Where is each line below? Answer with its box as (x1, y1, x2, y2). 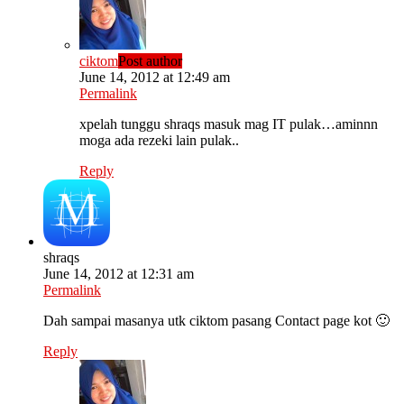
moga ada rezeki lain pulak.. (79, 133, 239, 149)
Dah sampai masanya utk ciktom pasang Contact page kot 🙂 (43, 313, 390, 329)
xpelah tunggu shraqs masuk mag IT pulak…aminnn (79, 116, 378, 133)
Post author (118, 53, 182, 69)
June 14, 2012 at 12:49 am (79, 69, 230, 86)
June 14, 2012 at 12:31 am (43, 266, 194, 282)
